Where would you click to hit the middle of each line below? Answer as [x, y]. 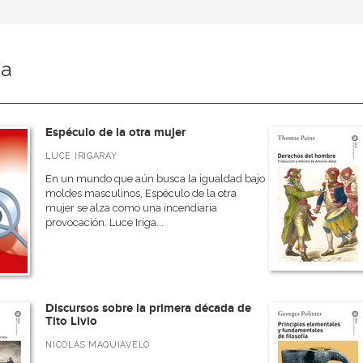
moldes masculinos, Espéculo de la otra [141, 193]
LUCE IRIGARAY [81, 156]
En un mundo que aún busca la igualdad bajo [156, 179]
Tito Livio [72, 321]
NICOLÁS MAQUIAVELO [98, 344]
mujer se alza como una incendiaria [132, 208]
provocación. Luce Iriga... [105, 222]
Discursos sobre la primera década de [149, 308]
